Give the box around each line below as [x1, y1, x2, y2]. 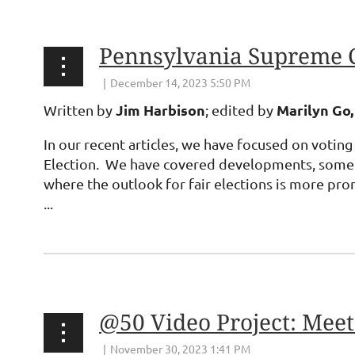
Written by [44, 101, 116, 118]
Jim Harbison [116, 101, 205, 119]
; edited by [205, 101, 277, 118]
